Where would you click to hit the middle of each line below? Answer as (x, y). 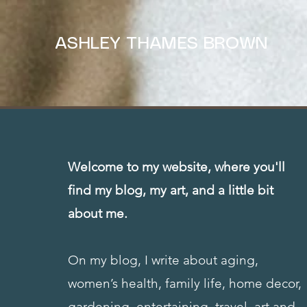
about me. (100, 213)
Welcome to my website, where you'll (177, 167)
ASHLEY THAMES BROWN (161, 44)
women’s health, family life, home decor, (185, 283)
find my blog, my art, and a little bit (171, 190)
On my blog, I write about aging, (163, 260)
